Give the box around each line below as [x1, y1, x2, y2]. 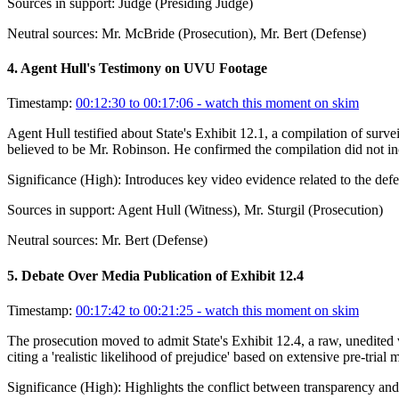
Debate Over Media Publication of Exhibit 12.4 [21, 267, 304, 283]
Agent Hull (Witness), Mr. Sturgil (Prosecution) [118, 202, 383, 218]
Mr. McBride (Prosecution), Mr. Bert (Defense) [102, 25, 366, 41]
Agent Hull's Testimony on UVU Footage [20, 60, 267, 76]
